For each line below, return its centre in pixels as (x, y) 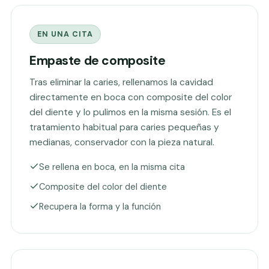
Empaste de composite (98, 61)
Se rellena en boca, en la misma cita (112, 167)
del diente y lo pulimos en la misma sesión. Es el (130, 112)
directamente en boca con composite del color (131, 97)
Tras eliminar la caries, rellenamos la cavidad (121, 82)
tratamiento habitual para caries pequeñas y (124, 127)
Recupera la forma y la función (100, 207)
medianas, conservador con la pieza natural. (122, 142)
